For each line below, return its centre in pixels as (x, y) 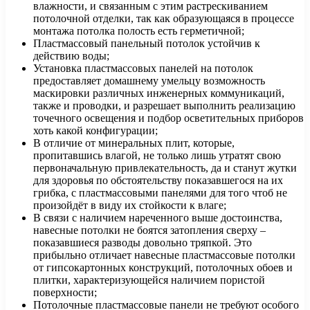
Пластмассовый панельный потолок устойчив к (147, 44)
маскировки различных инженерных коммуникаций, (159, 93)
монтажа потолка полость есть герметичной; (139, 31)
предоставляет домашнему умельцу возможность (149, 81)
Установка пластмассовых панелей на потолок (143, 69)
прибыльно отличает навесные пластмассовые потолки (164, 255)
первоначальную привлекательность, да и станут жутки (165, 168)
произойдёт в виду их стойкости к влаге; (130, 206)
